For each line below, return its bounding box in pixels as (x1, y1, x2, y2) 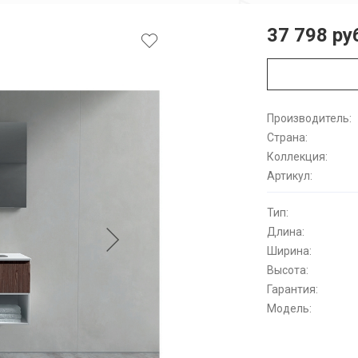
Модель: (267, 302, 312, 315)
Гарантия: (267, 283, 318, 296)
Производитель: (267, 112, 352, 125)
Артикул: (267, 169, 312, 182)
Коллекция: (267, 150, 328, 163)
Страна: (267, 131, 308, 144)
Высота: (267, 264, 308, 276)
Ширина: (267, 245, 312, 257)
